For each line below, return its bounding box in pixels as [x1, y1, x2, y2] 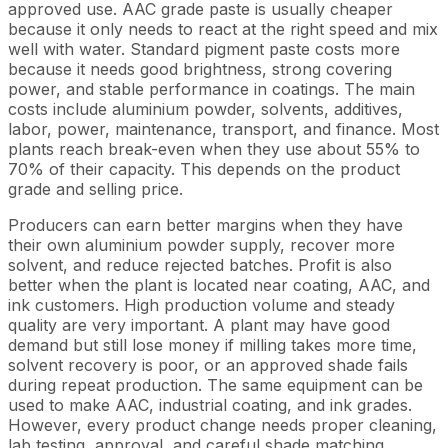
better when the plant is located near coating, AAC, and [8, 275, 430, 295]
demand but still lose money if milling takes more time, [8, 335, 417, 355]
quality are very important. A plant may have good [8, 315, 390, 335]
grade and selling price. [8, 179, 183, 199]
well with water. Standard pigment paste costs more [8, 39, 400, 59]
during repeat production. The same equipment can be [8, 375, 423, 395]
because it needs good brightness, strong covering [8, 59, 392, 79]
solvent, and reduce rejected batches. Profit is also [8, 255, 392, 275]
